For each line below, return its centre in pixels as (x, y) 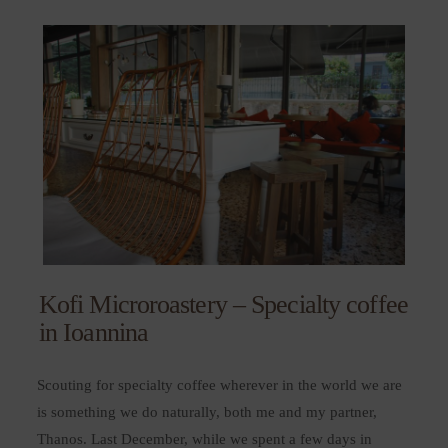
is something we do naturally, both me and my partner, (206, 411)
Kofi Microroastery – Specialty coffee (223, 304)
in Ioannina (93, 332)
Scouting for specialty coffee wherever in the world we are (219, 384)
